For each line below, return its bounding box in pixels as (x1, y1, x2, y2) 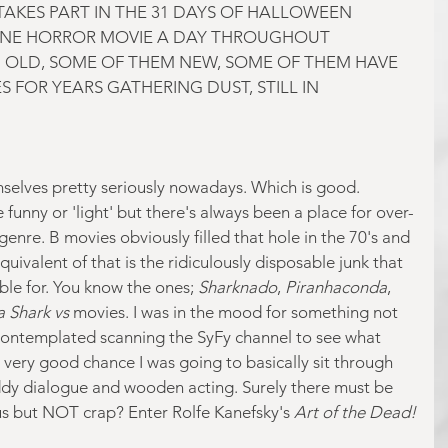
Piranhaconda (285, 276, 387, 297)
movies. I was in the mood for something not (69, 301, 402, 322)
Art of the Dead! (294, 401, 416, 422)
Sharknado (198, 276, 277, 297)
